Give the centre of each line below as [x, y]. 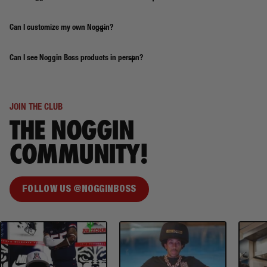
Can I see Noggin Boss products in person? [76, 59]
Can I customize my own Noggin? [61, 28]
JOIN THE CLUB [36, 108]
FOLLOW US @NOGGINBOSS [79, 190]
